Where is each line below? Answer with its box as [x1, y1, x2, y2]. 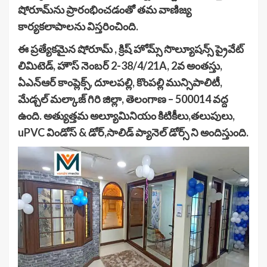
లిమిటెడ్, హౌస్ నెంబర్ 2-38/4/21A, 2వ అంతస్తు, [18, 58, 222, 72]
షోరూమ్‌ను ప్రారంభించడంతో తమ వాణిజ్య [18, 2, 191, 16]
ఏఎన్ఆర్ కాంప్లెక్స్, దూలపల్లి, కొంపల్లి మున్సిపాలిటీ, [18, 75, 222, 89]
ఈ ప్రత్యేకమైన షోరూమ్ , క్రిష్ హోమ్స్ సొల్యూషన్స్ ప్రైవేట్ [18, 42, 244, 55]
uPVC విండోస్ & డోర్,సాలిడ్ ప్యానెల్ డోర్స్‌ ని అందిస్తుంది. [18, 125, 249, 139]
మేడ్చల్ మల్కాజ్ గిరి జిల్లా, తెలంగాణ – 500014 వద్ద [18, 92, 228, 105]
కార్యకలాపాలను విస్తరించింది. [18, 19, 138, 33]
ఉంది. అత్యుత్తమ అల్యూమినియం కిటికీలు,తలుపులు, [18, 108, 235, 122]
